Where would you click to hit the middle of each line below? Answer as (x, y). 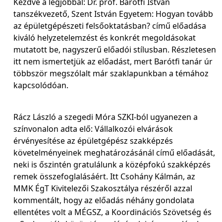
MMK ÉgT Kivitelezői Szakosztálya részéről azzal (103, 188)
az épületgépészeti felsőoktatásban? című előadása (110, 26)
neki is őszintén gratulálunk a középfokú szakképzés (112, 165)
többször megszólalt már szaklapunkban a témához (111, 73)
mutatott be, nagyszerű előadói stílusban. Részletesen (115, 50)
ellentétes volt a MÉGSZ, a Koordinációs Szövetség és (112, 212)
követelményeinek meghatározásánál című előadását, (114, 153)
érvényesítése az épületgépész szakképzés (93, 141)
